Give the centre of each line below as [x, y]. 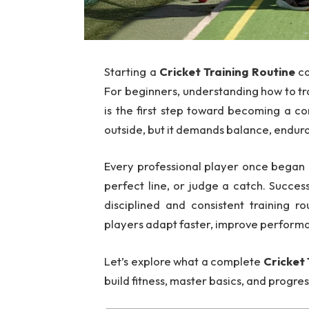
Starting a [132, 71]
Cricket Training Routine [227, 71]
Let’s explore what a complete [184, 261]
